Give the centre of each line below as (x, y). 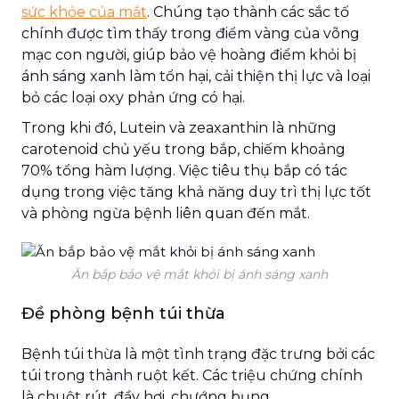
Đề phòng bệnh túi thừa (123, 313)
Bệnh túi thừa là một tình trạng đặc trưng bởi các (198, 354)
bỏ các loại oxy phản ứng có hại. (133, 97)
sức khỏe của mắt (84, 12)
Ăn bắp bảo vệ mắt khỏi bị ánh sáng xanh (199, 274)
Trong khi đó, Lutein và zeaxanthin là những (179, 127)
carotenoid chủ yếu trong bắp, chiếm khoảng (183, 149)
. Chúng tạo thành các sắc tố (248, 12)
